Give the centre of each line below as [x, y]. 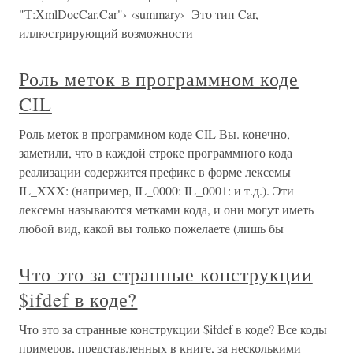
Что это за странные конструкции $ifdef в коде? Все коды [173, 329]
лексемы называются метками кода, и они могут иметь [166, 209]
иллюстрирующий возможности [106, 33]
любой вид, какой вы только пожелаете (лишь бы [151, 228]
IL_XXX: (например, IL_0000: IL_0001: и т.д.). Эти [156, 190]
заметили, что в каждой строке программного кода [156, 152]
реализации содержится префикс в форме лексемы [155, 171]
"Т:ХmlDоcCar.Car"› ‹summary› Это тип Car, [139, 14]
